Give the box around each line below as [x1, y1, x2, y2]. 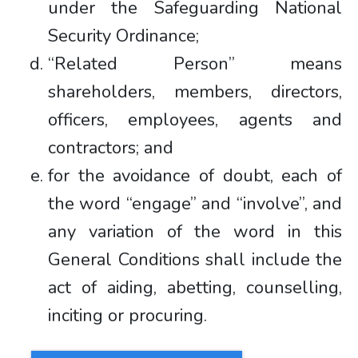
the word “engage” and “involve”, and [48, 192, 342, 216]
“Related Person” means [48, 52, 342, 76]
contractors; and [48, 136, 173, 160]
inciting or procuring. [48, 304, 207, 328]
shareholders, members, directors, [48, 80, 342, 104]
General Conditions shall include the [48, 248, 342, 272]
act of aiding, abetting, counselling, [48, 276, 342, 300]
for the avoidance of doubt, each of [48, 164, 342, 188]
